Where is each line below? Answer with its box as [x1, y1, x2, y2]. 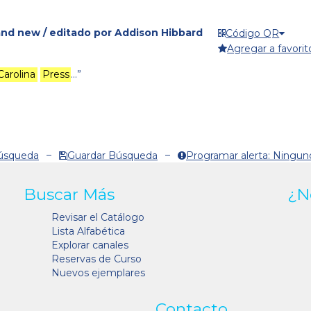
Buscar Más [24, 185, 115, 205]
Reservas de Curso [51, 253, 142, 266]
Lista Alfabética [51, 225, 125, 238]
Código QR [226, 26, 280, 40]
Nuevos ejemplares [51, 267, 145, 280]
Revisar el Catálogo [51, 211, 144, 224]
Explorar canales [51, 239, 128, 252]
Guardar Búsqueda [67, 149, 158, 162]
